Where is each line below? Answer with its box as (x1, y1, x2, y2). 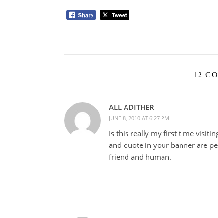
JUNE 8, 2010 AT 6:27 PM (109, 114, 169, 122)
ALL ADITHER (109, 102, 154, 112)
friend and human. (109, 151, 171, 162)
